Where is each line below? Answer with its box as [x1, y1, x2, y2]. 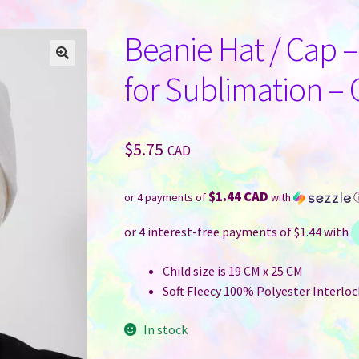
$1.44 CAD [208, 188, 268, 206]
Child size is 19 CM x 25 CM [162, 263, 303, 280]
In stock [143, 321, 188, 337]
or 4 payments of [123, 190, 208, 205]
